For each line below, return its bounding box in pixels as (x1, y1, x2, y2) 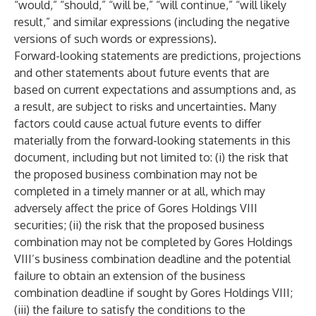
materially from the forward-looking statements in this (14, 133, 291, 147)
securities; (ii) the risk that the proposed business (14, 218, 265, 232)
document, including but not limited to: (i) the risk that (14, 150, 288, 164)
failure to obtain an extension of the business (14, 269, 245, 283)
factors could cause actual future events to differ (14, 116, 261, 130)
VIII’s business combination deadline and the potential (14, 252, 291, 266)
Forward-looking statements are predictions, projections (14, 49, 301, 63)
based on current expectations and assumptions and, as (14, 83, 296, 97)
